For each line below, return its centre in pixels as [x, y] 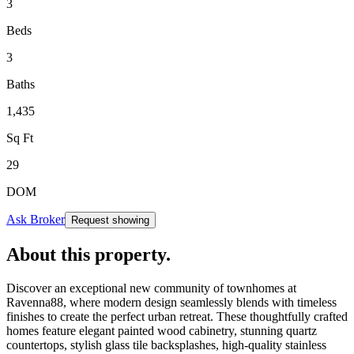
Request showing [110, 220]
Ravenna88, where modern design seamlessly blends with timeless [171, 302]
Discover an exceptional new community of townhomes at [151, 288]
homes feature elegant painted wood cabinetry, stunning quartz [162, 330]
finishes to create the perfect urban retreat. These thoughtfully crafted [177, 316]
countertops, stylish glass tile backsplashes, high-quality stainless [166, 345]
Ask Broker [36, 219]
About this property [86, 254]
